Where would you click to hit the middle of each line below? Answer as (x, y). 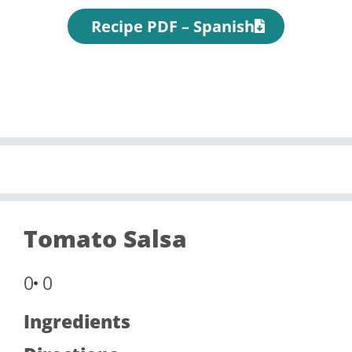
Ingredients (77, 321)
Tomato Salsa (105, 238)
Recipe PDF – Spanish (172, 26)
